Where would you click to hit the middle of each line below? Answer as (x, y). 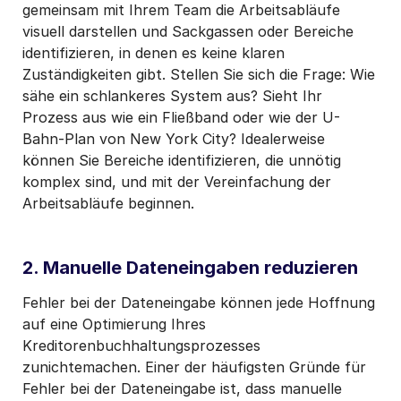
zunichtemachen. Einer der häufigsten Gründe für (194, 367)
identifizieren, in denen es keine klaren (154, 52)
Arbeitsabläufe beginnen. (108, 203)
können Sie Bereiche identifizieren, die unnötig (182, 160)
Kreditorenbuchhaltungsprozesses (141, 345)
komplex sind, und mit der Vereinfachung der (177, 181)
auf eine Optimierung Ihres (114, 324)
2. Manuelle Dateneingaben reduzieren (190, 267)
